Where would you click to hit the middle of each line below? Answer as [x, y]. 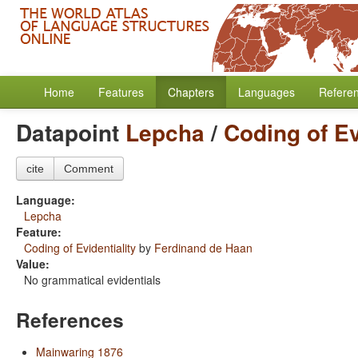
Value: [33, 264]
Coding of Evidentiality [80, 248]
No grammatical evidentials [92, 280]
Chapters [191, 92]
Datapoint [71, 132]
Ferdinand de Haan [203, 248]
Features [121, 92]
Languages [267, 92]
